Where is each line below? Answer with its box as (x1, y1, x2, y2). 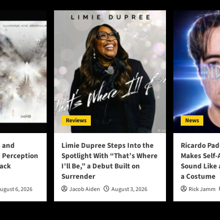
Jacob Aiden (69, 185, 100, 194)
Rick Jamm (189, 185, 216, 194)
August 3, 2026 (111, 185, 147, 194)
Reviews (66, 116, 86, 125)
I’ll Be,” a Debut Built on (61, 161, 140, 172)
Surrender (61, 171, 95, 182)
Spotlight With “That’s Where (61, 151, 158, 162)
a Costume (181, 171, 216, 182)
